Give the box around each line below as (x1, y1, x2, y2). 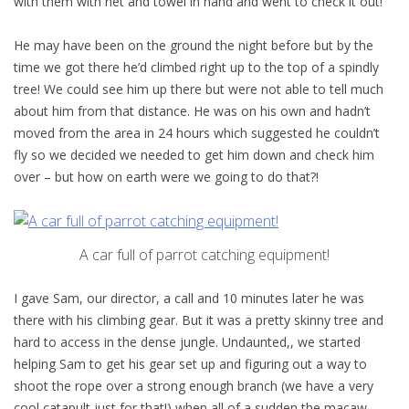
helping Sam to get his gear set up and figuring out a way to (14, 354, 367, 372)
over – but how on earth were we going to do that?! (14, 167, 319, 185)
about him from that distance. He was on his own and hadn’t (14, 101, 371, 120)
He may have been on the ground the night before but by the (14, 36, 373, 54)
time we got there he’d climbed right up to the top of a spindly (14, 58, 379, 76)
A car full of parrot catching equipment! (79, 244, 330, 265)
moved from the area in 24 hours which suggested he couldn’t (14, 123, 380, 142)
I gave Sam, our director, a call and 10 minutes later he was (14, 288, 364, 307)
